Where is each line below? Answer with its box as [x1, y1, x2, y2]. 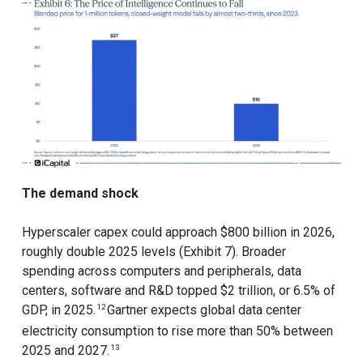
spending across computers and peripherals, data [21, 263, 301, 279]
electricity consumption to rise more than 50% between [21, 322, 333, 339]
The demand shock [21, 185, 139, 201]
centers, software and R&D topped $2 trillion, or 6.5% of [21, 282, 335, 298]
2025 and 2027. [21, 342, 109, 358]
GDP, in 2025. [21, 301, 96, 318]
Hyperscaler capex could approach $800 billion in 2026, [21, 224, 335, 240]
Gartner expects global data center [103, 301, 301, 318]
